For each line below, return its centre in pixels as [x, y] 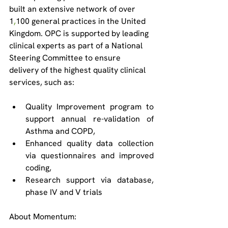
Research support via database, [90, 180]
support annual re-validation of [90, 119]
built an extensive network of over [73, 9]
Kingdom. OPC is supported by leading [80, 33]
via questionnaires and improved [90, 155]
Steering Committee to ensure [66, 58]
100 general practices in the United [82, 21]
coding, [40, 168]
